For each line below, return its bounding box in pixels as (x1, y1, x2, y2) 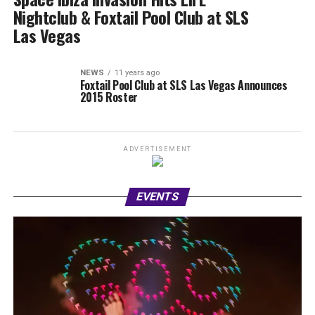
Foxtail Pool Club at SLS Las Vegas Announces (79, 77, 288, 94)
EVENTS (134, 190, 181, 203)
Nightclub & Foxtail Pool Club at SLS (13, 4, 249, 30)
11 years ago (114, 68, 160, 77)
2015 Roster (79, 89, 139, 105)
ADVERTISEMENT (122, 146, 193, 153)
